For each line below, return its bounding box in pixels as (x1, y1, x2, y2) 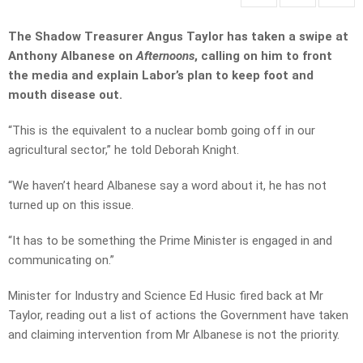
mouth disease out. (8, 88, 126, 103)
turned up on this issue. (8, 198, 134, 213)
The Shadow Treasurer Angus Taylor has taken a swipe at (8, 29, 348, 45)
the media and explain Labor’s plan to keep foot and (8, 68, 314, 83)
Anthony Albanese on (8, 49, 136, 64)
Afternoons (136, 49, 194, 64)
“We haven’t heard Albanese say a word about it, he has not (8, 178, 327, 194)
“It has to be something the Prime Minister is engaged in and (8, 233, 332, 249)
